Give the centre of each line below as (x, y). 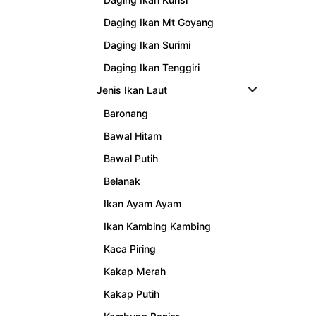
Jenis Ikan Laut (132, 90)
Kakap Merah (135, 272)
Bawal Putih (131, 159)
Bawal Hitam (133, 136)
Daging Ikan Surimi (147, 45)
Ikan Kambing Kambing (157, 226)
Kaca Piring (130, 249)
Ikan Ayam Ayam (142, 204)
